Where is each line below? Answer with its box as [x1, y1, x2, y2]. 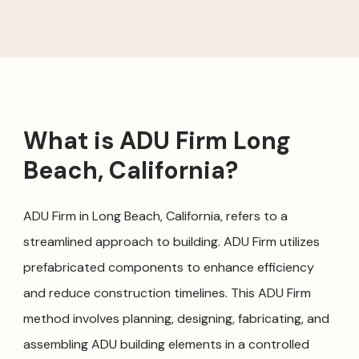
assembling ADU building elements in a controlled [22, 335, 309, 353]
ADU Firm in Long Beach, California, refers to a [22, 207, 288, 224]
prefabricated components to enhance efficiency [22, 258, 314, 276]
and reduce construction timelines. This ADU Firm [22, 284, 311, 301]
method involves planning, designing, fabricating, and [22, 309, 329, 327]
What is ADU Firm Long [22, 124, 291, 156]
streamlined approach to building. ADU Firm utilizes [22, 232, 320, 250]
